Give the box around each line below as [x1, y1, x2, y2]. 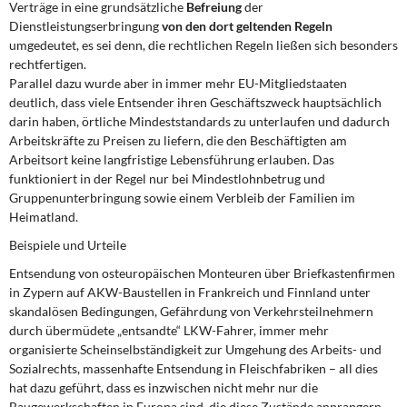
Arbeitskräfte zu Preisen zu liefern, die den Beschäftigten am [9, 133, 347, 148]
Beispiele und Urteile [9, 237, 126, 253]
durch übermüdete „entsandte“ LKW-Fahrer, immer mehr [9, 323, 329, 338]
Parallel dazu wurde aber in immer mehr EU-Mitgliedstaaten [9, 75, 347, 91]
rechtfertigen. [9, 56, 86, 72]
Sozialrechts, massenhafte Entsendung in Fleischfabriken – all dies [9, 361, 378, 376]
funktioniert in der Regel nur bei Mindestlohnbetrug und [9, 171, 325, 186]
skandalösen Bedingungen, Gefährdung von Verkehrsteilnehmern [9, 303, 373, 319]
